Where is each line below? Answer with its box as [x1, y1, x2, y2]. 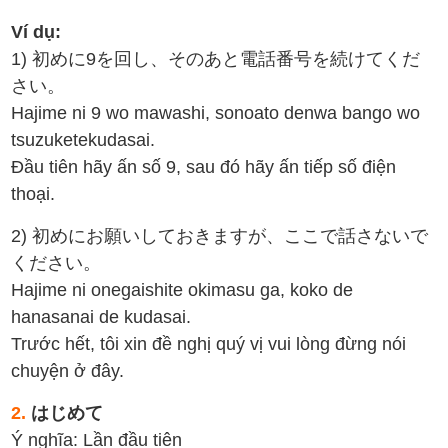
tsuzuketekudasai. [11, 130, 156, 150]
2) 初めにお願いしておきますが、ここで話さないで [11, 226, 429, 246]
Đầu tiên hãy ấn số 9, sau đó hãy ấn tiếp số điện [11, 157, 397, 177]
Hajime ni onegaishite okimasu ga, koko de [11, 280, 354, 300]
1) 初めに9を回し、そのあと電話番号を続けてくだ [11, 49, 421, 69]
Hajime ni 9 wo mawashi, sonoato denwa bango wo [11, 103, 421, 123]
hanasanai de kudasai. [11, 307, 192, 327]
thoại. [11, 184, 56, 204]
